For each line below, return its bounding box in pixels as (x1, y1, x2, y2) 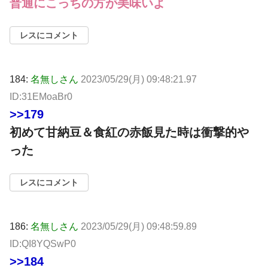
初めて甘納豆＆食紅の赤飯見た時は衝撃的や (10, 126, 249, 139)
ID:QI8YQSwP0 (10, 239, 76, 249)
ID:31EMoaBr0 (10, 92, 72, 102)
